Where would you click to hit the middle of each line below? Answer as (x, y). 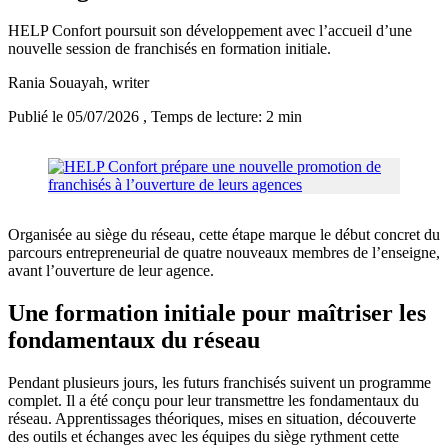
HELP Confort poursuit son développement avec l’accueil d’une (210, 31)
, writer (126, 83)
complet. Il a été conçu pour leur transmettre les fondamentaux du (213, 401)
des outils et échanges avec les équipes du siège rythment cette (203, 437)
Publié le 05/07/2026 (75, 117)
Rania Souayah (56, 83)
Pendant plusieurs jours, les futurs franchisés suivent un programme (219, 383)
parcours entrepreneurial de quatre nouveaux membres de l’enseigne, (224, 253)
